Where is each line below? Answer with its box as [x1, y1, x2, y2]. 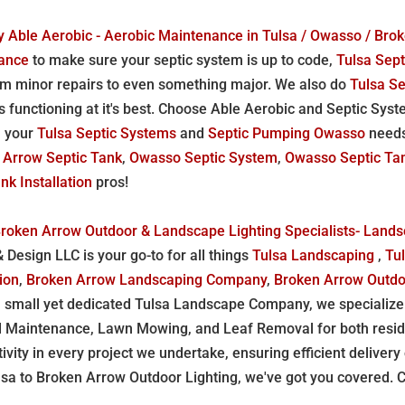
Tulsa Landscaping [252, 246, 379, 264]
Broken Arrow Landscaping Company [26, 270, 268, 288]
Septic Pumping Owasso [208, 124, 370, 142]
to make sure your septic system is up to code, [29, 51, 337, 69]
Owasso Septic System [129, 148, 278, 166]
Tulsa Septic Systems [37, 124, 177, 142]
